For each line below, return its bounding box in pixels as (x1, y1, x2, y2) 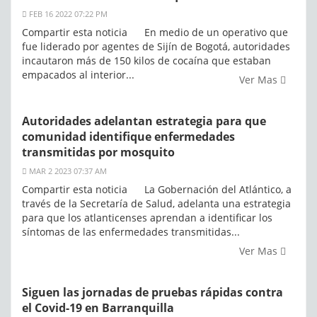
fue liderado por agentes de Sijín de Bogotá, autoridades (22, 40, 290, 54)
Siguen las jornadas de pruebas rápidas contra (22, 284, 283, 301)
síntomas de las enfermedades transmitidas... (22, 225, 240, 239)
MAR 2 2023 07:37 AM (27, 166, 107, 177)
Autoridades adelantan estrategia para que (22, 113, 266, 129)
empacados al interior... (22, 68, 134, 82)
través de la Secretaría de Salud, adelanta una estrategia (22, 197, 291, 211)
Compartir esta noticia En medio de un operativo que (22, 25, 288, 40)
